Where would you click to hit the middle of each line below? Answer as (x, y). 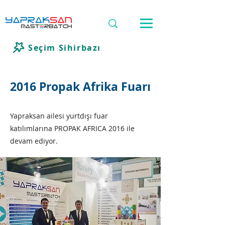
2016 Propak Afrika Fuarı (80, 86)
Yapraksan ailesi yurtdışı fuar (59, 116)
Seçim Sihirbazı (65, 47)
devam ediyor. (34, 141)
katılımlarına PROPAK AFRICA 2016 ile (72, 128)
